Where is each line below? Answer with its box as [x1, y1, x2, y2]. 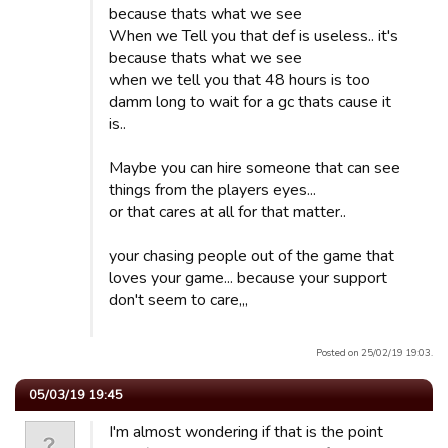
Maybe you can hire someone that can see [109, 157, 400, 179]
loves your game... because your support [109, 267, 387, 289]
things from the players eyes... [109, 179, 316, 201]
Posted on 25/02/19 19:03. [316, 346, 433, 359]
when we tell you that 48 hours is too [109, 69, 370, 91]
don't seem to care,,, [109, 289, 248, 311]
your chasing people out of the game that [109, 245, 394, 267]
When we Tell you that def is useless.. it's [109, 25, 398, 47]
